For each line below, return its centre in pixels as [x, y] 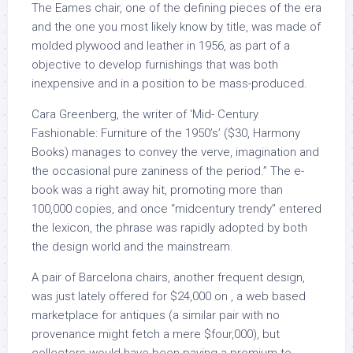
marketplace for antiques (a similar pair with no [156, 315]
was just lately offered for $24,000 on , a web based [169, 296]
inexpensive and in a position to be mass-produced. [169, 84]
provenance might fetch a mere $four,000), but [156, 334]
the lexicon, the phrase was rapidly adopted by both [169, 228]
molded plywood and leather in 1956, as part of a [161, 46]
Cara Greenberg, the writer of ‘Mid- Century [145, 114]
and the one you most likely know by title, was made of [176, 27]
